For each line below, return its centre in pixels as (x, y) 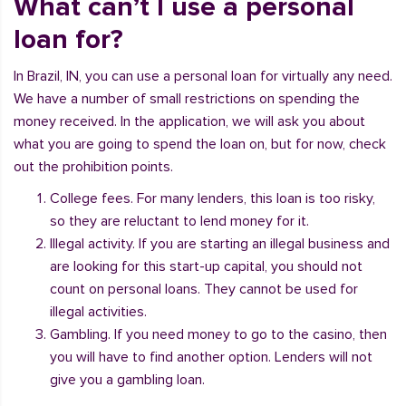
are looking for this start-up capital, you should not (206, 266)
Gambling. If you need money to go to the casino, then (218, 334)
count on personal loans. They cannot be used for (204, 289)
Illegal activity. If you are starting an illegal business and (220, 244)
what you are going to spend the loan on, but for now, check (200, 144)
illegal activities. (98, 312)
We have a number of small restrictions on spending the (187, 99)
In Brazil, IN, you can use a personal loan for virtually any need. (203, 76)
